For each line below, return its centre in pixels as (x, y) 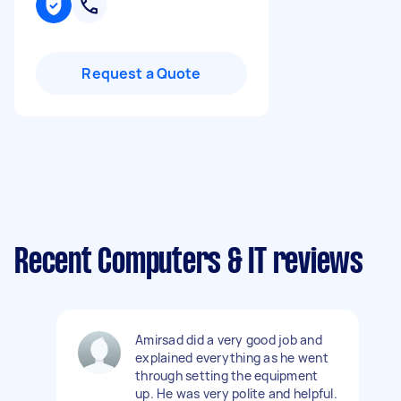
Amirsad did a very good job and (229, 340)
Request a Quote (141, 73)
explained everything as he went (232, 358)
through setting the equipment (227, 375)
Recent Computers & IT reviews (189, 263)
